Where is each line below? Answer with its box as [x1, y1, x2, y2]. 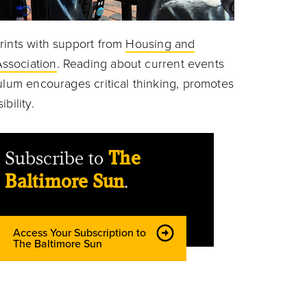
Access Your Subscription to [13, 225, 146, 240]
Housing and [125, 36, 195, 51]
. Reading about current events [56, 56, 224, 71]
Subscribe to [5, 147, 109, 169]
